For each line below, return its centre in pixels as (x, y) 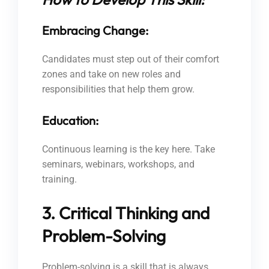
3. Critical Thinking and (126, 213)
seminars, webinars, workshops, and (118, 165)
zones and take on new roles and (111, 74)
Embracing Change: (95, 31)
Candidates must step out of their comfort (131, 59)
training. (59, 180)
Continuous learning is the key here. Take (128, 150)
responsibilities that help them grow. (118, 89)
